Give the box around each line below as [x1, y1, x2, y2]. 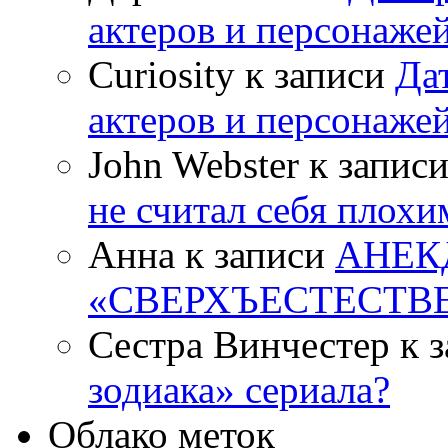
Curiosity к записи [88, 52, 395, 96]
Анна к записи [88, 232, 335, 276]
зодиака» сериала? [88, 367, 390, 411]
